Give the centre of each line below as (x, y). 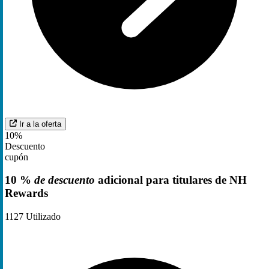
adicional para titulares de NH (171, 180)
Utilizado (42, 217)
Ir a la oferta (40, 124)
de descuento (65, 180)
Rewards (26, 193)
